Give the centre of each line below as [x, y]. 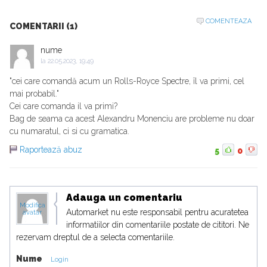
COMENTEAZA [229, 21]
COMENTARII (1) [44, 27]
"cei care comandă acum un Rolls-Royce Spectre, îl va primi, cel [127, 81]
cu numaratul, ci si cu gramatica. [69, 131]
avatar [32, 213]
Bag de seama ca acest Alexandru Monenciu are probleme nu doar [132, 119]
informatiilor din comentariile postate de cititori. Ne [158, 225]
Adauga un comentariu [124, 198]
